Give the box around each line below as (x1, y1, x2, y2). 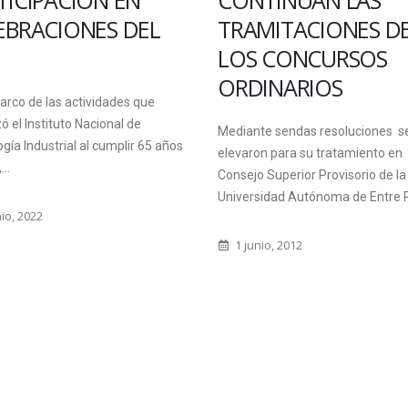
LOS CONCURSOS (218, 43, 387, 74)
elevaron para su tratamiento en (218, 146, 403, 160)
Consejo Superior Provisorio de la (218, 168, 406, 182)
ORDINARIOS (218, 72, 342, 103)
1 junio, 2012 (231, 238, 302, 253)
